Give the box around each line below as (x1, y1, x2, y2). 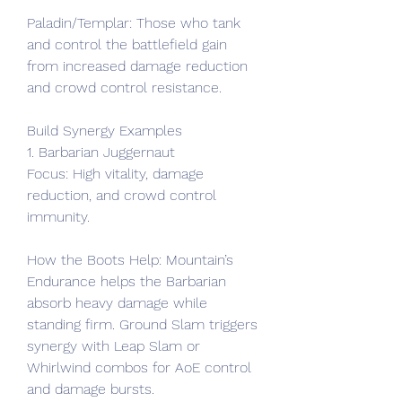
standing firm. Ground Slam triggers (27, 316, 258, 333)
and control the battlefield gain (27, 36, 227, 53)
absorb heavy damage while (27, 294, 207, 311)
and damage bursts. (27, 380, 154, 398)
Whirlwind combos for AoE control (27, 359, 251, 376)
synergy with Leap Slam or (27, 337, 200, 354)
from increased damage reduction (27, 57, 248, 74)
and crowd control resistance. (27, 79, 222, 96)
